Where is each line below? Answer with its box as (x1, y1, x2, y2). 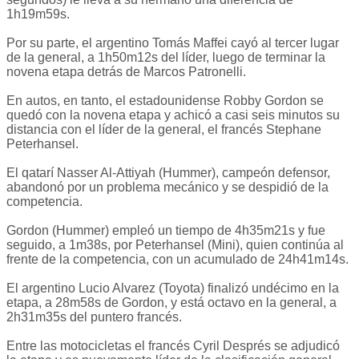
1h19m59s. (6, 7, 70, 22)
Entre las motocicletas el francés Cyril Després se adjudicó (6, 339, 340, 353)
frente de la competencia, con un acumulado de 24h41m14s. (6, 252, 349, 267)
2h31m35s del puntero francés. (6, 310, 182, 325)
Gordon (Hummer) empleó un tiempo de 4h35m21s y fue (6, 224, 325, 238)
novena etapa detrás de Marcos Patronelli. (6, 65, 246, 79)
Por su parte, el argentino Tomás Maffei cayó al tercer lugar (6, 36, 339, 50)
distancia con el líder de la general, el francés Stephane (6, 123, 321, 137)
